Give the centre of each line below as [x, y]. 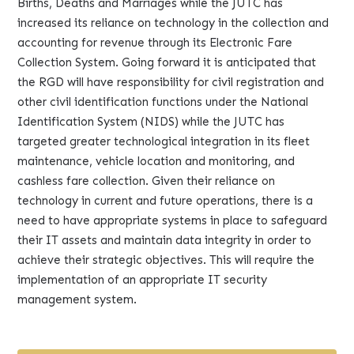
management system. [77, 299]
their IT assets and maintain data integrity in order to [165, 240]
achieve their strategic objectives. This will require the [166, 260]
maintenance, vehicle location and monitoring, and [156, 161]
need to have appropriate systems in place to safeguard [173, 220]
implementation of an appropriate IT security [143, 279]
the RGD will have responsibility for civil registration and [171, 82]
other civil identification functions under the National [163, 102]
